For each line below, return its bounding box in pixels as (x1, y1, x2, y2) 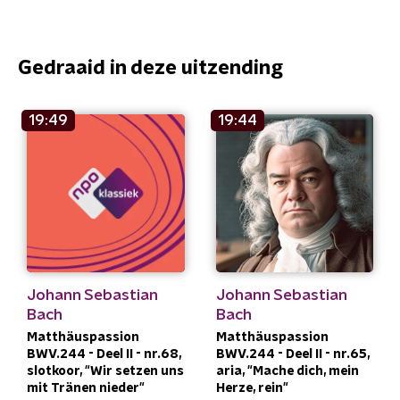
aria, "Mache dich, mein (215, 364, 359, 378)
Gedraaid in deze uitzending (18, 58, 283, 78)
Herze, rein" (215, 381, 288, 395)
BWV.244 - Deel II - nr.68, (27, 347, 181, 361)
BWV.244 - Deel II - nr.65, (215, 347, 370, 361)
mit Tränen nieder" (27, 381, 145, 395)
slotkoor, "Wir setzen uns (27, 364, 184, 378)
